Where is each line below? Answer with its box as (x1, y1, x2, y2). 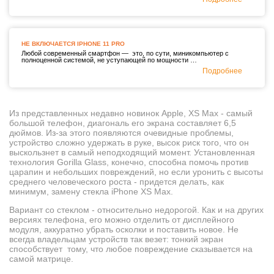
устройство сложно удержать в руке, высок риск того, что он (9, 137, 249, 147)
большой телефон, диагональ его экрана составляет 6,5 (9, 117, 236, 128)
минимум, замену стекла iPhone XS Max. (9, 186, 173, 196)
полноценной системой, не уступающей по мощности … (21, 56, 197, 64)
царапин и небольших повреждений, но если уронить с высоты (9, 166, 263, 177)
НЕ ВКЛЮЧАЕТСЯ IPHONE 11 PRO (21, 40, 125, 47)
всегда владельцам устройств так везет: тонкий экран (9, 234, 223, 244)
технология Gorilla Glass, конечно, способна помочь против (9, 157, 248, 167)
